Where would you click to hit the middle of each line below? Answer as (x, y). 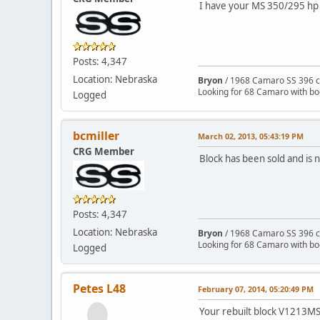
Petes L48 (99, 288)
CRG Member (104, 151)
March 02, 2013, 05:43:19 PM (251, 136)
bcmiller (96, 135)
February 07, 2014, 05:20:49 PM (256, 289)
